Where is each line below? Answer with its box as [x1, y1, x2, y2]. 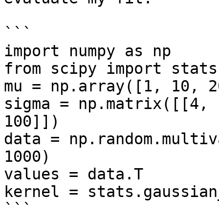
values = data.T [4, 165, 143, 183]
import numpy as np [4, 42, 171, 60]
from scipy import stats [4, 60, 218, 77]
